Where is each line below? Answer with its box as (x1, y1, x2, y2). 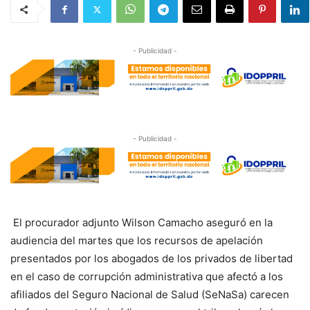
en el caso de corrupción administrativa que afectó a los (10, 269, 283, 283)
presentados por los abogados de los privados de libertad (10, 251, 293, 265)
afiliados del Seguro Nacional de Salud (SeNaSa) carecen (10, 287, 289, 301)
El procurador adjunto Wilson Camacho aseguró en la (10, 215, 273, 229)
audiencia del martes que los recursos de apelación (10, 233, 263, 247)
